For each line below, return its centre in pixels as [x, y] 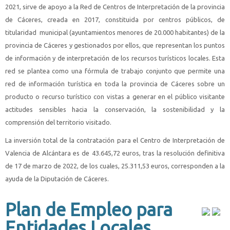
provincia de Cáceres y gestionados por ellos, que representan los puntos [115, 45]
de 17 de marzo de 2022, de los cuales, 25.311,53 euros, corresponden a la [115, 166]
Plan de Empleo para [89, 209]
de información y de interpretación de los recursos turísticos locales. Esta [115, 58]
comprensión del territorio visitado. [58, 122]
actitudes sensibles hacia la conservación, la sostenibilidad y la [115, 109]
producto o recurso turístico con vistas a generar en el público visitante [115, 97]
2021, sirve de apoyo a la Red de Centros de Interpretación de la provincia [115, 7]
